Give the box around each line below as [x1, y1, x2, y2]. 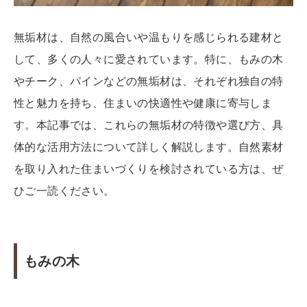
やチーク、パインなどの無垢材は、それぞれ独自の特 [14, 75, 284, 87]
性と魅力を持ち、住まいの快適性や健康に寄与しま [14, 97, 273, 109]
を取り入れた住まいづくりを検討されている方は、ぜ [14, 162, 284, 175]
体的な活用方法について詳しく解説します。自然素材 [14, 140, 284, 153]
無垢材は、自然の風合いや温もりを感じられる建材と [14, 31, 284, 43]
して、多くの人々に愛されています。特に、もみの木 [14, 53, 284, 65]
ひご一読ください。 [14, 184, 115, 197]
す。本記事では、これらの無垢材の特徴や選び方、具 [14, 119, 284, 131]
